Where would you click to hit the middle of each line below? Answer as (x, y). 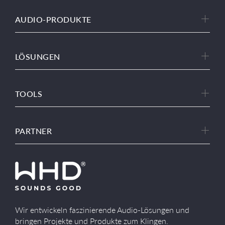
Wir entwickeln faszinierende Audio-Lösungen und (102, 210)
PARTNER (34, 131)
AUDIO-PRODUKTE (53, 19)
